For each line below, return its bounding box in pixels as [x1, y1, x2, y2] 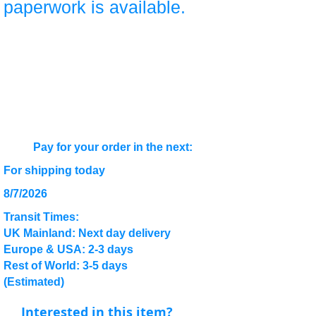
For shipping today [4, 164, 105, 176]
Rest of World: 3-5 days [4, 260, 128, 272]
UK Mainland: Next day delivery [4, 227, 171, 239]
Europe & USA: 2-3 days [4, 243, 133, 255]
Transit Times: [4, 211, 79, 223]
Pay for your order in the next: [33, 141, 193, 153]
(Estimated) [4, 276, 64, 288]
